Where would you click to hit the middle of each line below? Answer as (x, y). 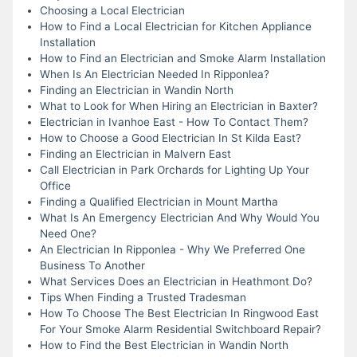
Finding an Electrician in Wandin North (136, 90)
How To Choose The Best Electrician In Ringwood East (179, 313)
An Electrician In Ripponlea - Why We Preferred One (172, 249)
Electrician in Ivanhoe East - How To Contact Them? (174, 122)
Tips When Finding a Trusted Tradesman (143, 297)
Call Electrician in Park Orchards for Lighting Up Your (174, 169)
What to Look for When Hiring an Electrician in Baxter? (178, 106)
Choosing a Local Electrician (112, 10)
